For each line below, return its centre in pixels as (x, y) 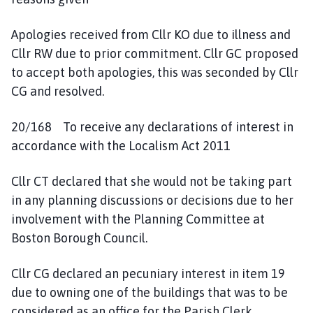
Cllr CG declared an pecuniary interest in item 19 (148, 273)
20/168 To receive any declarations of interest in (152, 126)
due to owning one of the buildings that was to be (150, 292)
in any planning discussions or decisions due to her (152, 200)
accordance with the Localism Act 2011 (121, 145)
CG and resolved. (58, 91)
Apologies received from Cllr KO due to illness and (151, 34)
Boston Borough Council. (79, 238)
